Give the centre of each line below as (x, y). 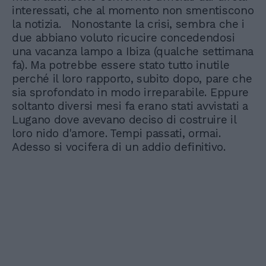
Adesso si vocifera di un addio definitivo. (121, 147)
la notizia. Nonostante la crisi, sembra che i (128, 24)
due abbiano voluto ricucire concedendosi (123, 38)
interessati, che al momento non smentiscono (133, 10)
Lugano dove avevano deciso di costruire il (124, 120)
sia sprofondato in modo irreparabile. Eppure (130, 92)
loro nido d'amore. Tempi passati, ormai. (116, 133)
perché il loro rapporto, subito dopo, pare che (132, 79)
